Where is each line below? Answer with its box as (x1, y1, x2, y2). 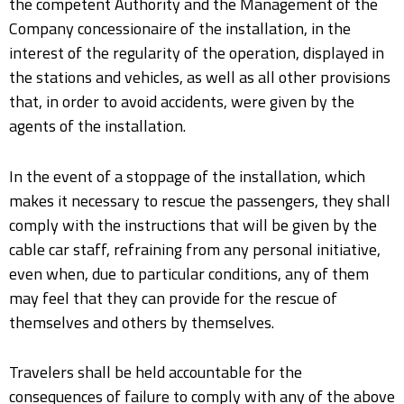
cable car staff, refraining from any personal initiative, (9, 236, 381, 262)
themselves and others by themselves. (9, 309, 274, 335)
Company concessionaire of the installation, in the (9, 15, 351, 41)
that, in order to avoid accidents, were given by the (9, 88, 354, 114)
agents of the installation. (9, 113, 186, 138)
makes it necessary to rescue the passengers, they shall (9, 188, 390, 213)
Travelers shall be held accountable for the (9, 360, 302, 385)
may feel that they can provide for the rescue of (9, 285, 337, 310)
